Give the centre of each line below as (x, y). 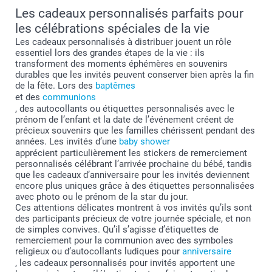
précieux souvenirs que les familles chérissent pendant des (135, 130)
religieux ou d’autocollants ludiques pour (99, 251)
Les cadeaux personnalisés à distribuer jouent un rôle (123, 42)
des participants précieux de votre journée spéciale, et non (133, 218)
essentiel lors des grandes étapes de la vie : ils (110, 53)
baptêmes (115, 85)
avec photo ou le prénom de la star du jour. (102, 196)
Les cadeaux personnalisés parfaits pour (129, 13)
